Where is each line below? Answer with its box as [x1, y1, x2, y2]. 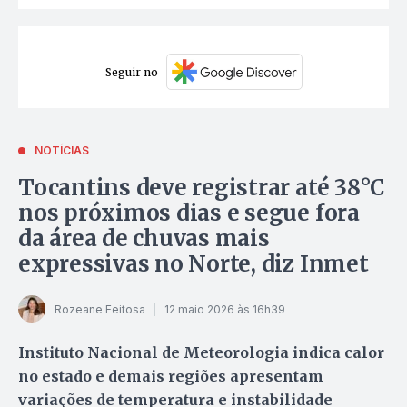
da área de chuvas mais [18, 224, 270, 253]
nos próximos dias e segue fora [18, 199, 360, 228]
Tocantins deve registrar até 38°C [18, 174, 385, 203]
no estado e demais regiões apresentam [18, 367, 323, 386]
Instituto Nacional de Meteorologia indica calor [18, 343, 384, 362]
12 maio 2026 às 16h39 [164, 302, 285, 316]
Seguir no [104, 65, 158, 79]
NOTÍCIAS [35, 144, 89, 158]
